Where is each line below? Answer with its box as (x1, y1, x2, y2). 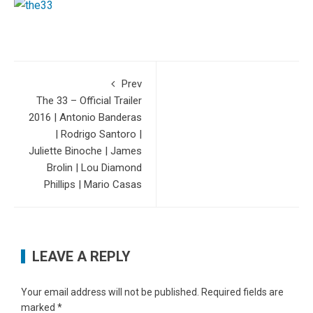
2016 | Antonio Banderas (29, 111, 142, 124)
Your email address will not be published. (21, 286, 199, 298)
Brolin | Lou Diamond (47, 161, 142, 175)
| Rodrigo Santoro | (55, 128, 142, 141)
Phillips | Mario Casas (44, 178, 142, 191)
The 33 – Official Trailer (36, 94, 142, 108)
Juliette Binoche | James (29, 145, 142, 158)
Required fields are (201, 286, 284, 298)
